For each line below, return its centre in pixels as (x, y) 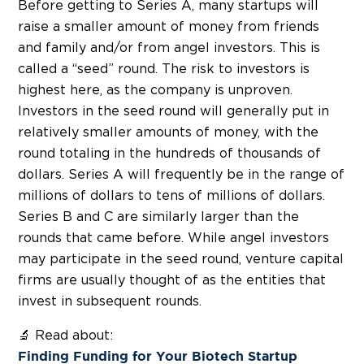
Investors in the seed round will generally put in (173, 112)
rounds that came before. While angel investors (173, 238)
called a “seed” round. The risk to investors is (164, 69)
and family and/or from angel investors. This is (169, 48)
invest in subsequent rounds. (110, 302)
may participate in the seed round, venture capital (181, 260)
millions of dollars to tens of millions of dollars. (171, 196)
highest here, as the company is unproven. (155, 91)
